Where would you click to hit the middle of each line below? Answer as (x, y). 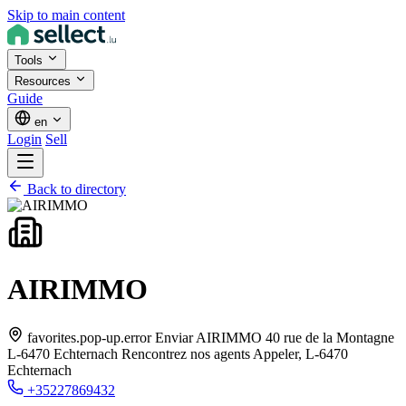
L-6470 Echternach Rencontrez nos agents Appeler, (155, 353)
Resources (44, 81)
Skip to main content (66, 15)
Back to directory (77, 189)
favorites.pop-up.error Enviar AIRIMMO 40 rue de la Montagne (211, 337)
